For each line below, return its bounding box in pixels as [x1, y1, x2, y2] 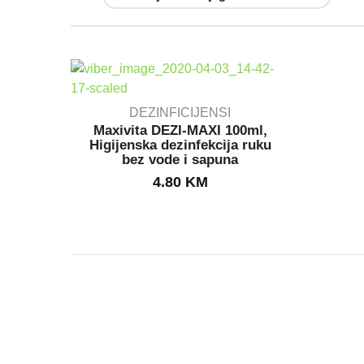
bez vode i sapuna [122, 151, 239, 167]
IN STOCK [153, 152, 208, 166]
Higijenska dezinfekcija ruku [89, 136, 271, 153]
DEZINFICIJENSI [129, 105, 232, 119]
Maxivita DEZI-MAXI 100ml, [93, 122, 267, 138]
